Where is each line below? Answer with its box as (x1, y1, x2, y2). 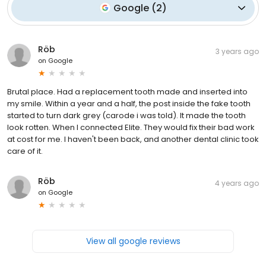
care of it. (7, 145, 43, 157)
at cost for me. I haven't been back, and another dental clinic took (7, 133, 259, 145)
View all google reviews (85, 235, 180, 247)
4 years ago (215, 178, 259, 188)
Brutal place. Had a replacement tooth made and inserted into (7, 85, 248, 97)
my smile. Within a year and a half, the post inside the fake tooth (7, 97, 251, 109)
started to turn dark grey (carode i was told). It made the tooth (7, 109, 246, 121)
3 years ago (216, 46, 259, 56)
